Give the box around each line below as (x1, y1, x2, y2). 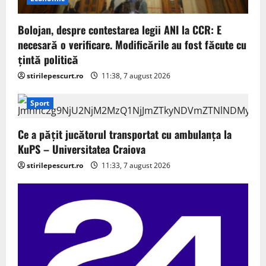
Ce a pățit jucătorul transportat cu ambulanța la (18, 126, 232, 142)
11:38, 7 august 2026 (100, 71, 170, 81)
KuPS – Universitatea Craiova (18, 141, 145, 157)
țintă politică (18, 52, 78, 67)
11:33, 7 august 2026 (100, 160, 170, 170)
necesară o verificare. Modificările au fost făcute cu (18, 37, 246, 52)
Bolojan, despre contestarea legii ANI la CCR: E (18, 22, 221, 37)
